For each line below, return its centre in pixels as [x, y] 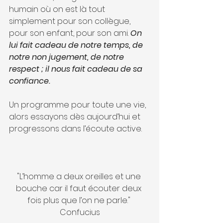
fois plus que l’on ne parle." [80, 200]
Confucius [80, 212]
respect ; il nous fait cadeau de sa [77, 69]
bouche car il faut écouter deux [80, 188]
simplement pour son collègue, [71, 21]
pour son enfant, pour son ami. [70, 33]
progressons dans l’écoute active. [75, 128]
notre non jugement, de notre [67, 57]
